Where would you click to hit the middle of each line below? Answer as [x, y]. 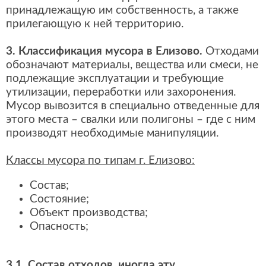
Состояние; [59, 199]
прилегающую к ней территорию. [95, 24]
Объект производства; [89, 213]
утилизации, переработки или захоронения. [121, 92]
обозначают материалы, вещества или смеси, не [132, 65]
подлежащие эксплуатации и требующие [115, 78]
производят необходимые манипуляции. [112, 133]
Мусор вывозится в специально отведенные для [133, 106]
